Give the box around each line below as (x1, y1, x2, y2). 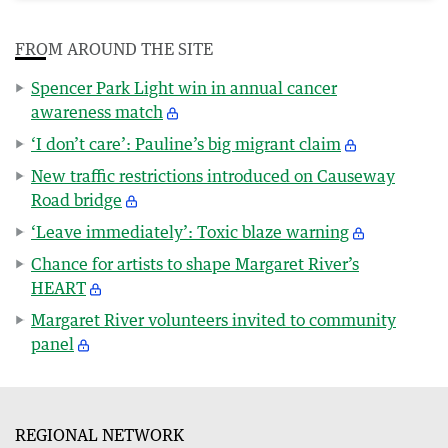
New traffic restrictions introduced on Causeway (31, 165, 395, 186)
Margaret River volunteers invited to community (31, 309, 396, 330)
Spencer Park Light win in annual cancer (31, 77, 337, 98)
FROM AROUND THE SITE (15, 38, 213, 59)
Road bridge (31, 189, 122, 210)
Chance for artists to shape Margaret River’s (31, 253, 359, 274)
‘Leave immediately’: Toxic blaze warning (31, 221, 349, 242)
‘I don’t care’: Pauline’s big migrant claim (31, 133, 341, 154)
